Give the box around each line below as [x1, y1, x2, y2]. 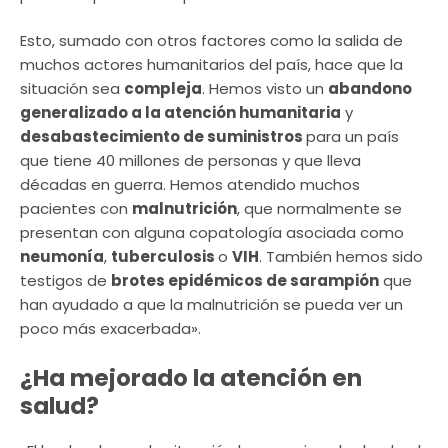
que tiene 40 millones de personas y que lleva [20, 150, 361, 172]
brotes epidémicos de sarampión [111, 270, 379, 292]
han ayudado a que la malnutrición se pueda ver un [20, 294, 403, 316]
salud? [20, 389, 104, 422]
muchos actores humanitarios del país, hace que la [20, 54, 403, 76]
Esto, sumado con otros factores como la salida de [20, 30, 403, 52]
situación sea [20, 78, 124, 100]
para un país [306, 126, 399, 148]
